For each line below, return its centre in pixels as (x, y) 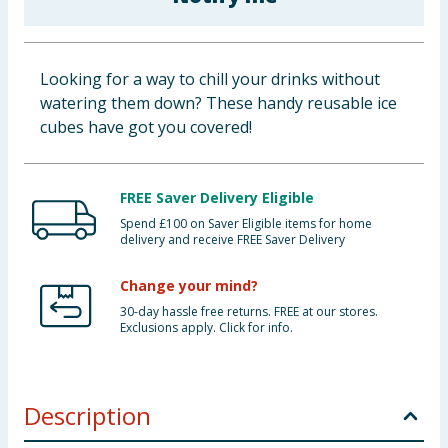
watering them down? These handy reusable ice (218, 103)
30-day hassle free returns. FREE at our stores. (249, 311)
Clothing (43, 74)
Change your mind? (189, 285)
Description (87, 415)
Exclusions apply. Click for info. (206, 327)
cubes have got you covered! (146, 127)
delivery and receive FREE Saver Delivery (232, 239)
